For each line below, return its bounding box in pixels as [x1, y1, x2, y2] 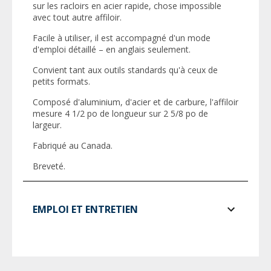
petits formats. [33, 76, 90, 87]
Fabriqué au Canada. [33, 140, 113, 151]
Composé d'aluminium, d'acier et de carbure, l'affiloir [33, 96, 238, 108]
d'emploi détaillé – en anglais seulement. [33, 44, 191, 55]
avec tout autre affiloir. [33, 11, 122, 23]
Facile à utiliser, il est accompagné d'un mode [33, 32, 211, 44]
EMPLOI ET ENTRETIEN [33, 203, 138, 216]
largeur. [33, 119, 62, 131]
